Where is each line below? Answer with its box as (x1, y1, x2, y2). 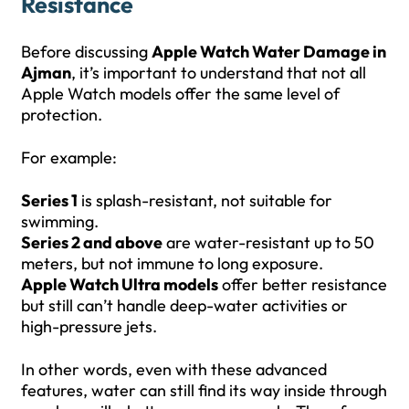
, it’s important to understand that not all (71, 61, 366, 83)
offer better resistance (218, 273, 387, 295)
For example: (21, 146, 117, 168)
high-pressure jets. (21, 315, 157, 337)
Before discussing (21, 40, 152, 62)
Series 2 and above (21, 231, 163, 253)
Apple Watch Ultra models (21, 273, 218, 295)
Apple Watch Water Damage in (152, 40, 386, 62)
